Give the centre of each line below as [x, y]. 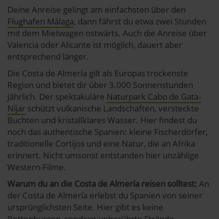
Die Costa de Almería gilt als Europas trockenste [98, 73]
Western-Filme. [37, 167]
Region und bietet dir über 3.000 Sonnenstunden [100, 85]
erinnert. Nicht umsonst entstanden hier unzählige [103, 155]
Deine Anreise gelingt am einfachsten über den [97, 9]
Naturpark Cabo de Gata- [154, 96]
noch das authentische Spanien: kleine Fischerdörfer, [108, 131]
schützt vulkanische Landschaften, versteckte [112, 108]
